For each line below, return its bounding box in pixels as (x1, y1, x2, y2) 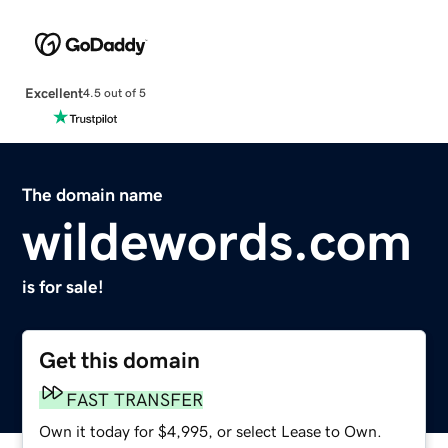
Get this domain (39, 348, 201, 372)
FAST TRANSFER (66, 390, 204, 409)
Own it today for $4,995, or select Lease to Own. (39, 422, 383, 439)
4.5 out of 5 (82, 87, 146, 100)
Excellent (24, 85, 83, 100)
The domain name (22, 185, 164, 204)
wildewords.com (22, 213, 413, 268)
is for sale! (22, 277, 105, 296)
